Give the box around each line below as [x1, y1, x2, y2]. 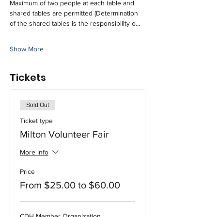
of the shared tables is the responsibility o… [10, 19, 140, 27]
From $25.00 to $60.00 [20, 180, 120, 190]
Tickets [10, 71, 46, 84]
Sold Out [26, 102, 49, 108]
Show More [10, 45, 44, 53]
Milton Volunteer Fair [20, 129, 109, 139]
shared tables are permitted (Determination [10, 9, 140, 17]
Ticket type [20, 117, 53, 124]
